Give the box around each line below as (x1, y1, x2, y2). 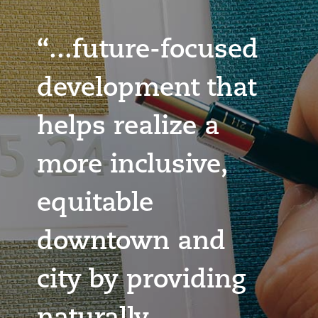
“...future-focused (36, 38, 258, 64)
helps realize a (36, 114, 219, 141)
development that (36, 76, 256, 102)
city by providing (36, 268, 246, 294)
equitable (36, 191, 153, 217)
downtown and (36, 229, 226, 256)
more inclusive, (36, 153, 228, 179)
